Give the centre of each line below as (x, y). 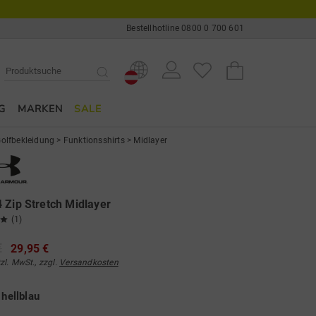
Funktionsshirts (94, 140)
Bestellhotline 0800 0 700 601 (185, 28)
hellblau (20, 296)
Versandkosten (89, 262)
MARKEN (40, 109)
